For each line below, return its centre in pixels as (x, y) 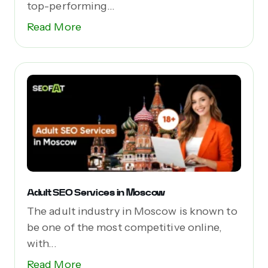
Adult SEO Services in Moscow (96, 193)
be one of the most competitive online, (127, 228)
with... (42, 244)
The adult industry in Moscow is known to (132, 211)
